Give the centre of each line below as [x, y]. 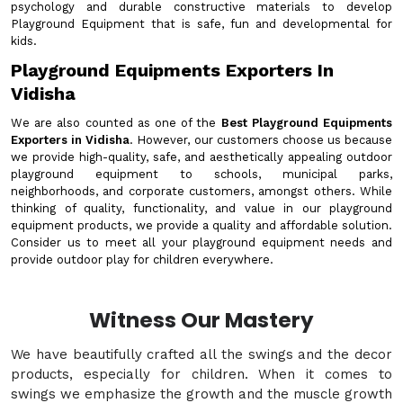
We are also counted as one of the [116, 123]
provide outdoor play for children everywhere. [142, 260]
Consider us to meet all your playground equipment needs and [201, 242]
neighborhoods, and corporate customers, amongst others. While [201, 191]
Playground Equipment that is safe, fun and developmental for [201, 24]
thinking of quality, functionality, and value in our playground [201, 208]
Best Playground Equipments [307, 123]
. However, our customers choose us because [261, 140]
